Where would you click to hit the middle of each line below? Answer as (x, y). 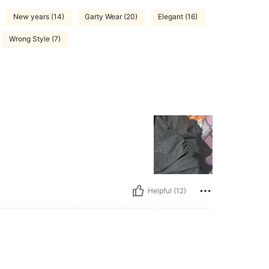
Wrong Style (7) (35, 39)
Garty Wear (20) (111, 17)
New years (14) (39, 17)
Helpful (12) (167, 191)
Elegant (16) (178, 17)
